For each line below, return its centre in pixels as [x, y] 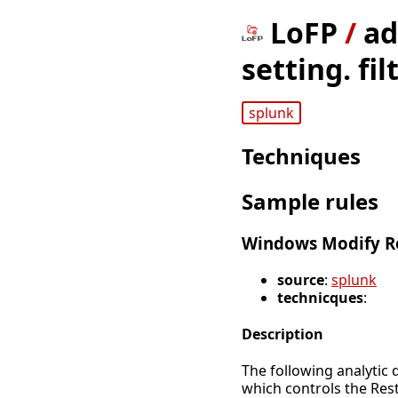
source [301, 279]
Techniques [301, 156]
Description [283, 334]
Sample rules [310, 202]
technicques [320, 297]
